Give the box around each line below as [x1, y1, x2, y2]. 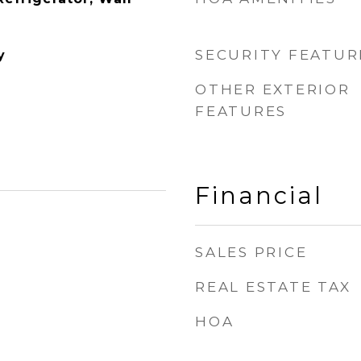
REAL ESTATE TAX [195, 279, 351, 295]
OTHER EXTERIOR [195, 81, 351, 98]
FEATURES [195, 103, 287, 119]
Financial [195, 181, 323, 210]
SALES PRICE [195, 244, 308, 260]
